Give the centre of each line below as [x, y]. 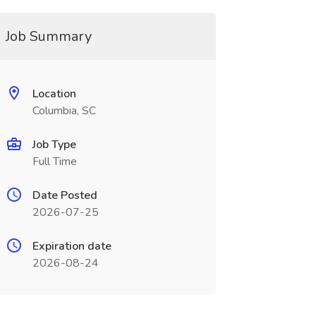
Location [54, 94]
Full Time [54, 162]
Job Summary [48, 36]
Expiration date [72, 246]
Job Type [54, 145]
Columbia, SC [64, 111]
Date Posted [65, 195]
